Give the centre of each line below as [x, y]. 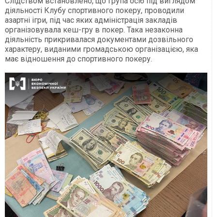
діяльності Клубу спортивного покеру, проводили [94, 11]
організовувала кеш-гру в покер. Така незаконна [94, 30]
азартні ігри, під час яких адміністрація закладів [91, 20]
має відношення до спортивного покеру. [78, 59]
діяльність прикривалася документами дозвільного [99, 40]
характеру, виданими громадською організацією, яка [101, 49]
